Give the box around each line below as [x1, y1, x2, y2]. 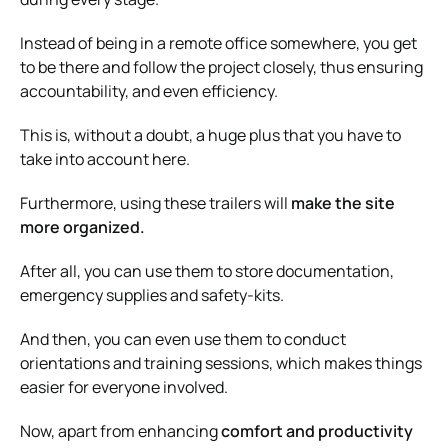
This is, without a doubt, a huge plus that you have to [20, 123, 401, 146]
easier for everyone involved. [20, 375, 228, 398]
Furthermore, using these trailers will [20, 191, 291, 214]
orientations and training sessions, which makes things [20, 351, 422, 374]
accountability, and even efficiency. [20, 79, 278, 102]
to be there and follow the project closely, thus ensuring [20, 55, 423, 78]
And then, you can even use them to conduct [20, 327, 346, 350]
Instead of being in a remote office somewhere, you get [20, 31, 417, 54]
